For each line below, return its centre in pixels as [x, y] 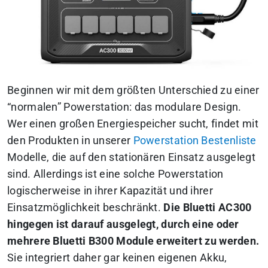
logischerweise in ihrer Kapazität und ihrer [110, 191]
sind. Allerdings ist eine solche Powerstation [115, 174]
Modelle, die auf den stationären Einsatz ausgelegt [131, 158]
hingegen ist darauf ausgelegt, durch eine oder [123, 225]
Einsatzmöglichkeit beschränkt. [86, 208]
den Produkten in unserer [70, 141]
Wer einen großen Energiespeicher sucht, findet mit [133, 124]
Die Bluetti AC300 [208, 208]
